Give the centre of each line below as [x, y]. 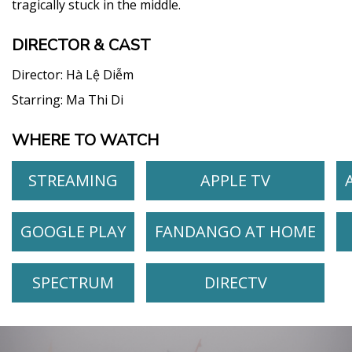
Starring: [39, 99]
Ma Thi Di [95, 99]
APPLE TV [235, 180]
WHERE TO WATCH [85, 140]
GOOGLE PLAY [73, 231]
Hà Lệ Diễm [100, 74]
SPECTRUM [73, 282]
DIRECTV [235, 282]
